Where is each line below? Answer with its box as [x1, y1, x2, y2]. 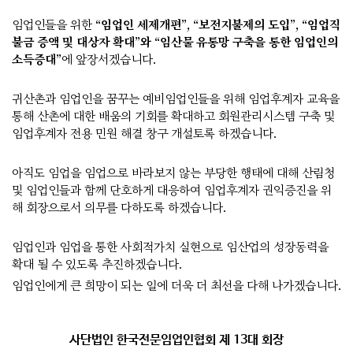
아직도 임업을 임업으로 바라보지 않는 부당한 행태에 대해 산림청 [12, 165, 335, 180]
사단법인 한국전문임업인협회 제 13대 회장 [69, 333, 284, 347]
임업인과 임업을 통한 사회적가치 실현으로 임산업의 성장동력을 [12, 240, 329, 255]
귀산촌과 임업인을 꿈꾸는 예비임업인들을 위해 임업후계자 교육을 [12, 91, 340, 106]
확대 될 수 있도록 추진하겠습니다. [12, 257, 182, 272]
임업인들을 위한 [12, 17, 95, 32]
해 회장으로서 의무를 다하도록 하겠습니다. [12, 200, 226, 215]
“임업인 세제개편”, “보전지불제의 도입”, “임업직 [95, 17, 340, 32]
